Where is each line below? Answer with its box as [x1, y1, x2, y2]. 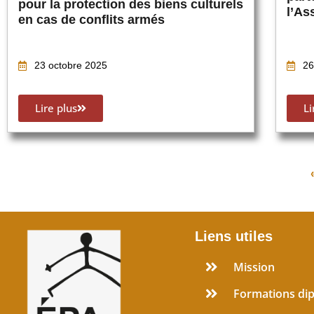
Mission [233, 259, 275, 275]
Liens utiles [194, 228, 273, 244]
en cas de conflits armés [18, 12, 165, 27]
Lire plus [35, 101, 77, 116]
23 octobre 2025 [34, 60, 107, 71]
